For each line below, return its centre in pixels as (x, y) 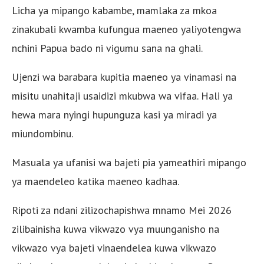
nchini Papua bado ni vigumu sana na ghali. (107, 48)
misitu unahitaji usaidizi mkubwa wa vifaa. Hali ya (122, 95)
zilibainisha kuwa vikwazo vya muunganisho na (115, 229)
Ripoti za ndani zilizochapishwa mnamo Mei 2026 (122, 210)
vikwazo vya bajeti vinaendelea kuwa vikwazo (114, 247)
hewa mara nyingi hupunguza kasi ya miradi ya (114, 114)
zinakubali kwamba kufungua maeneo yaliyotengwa (126, 29)
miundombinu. (42, 133)
